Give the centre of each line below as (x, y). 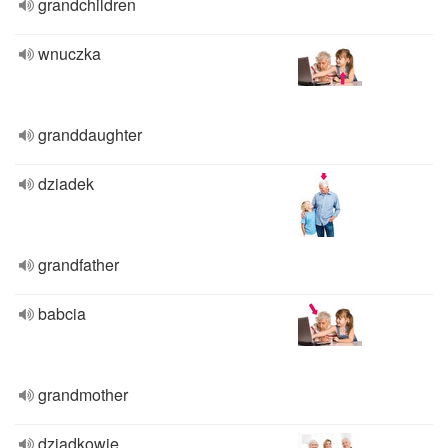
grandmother (83, 394)
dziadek (66, 183)
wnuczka (69, 53)
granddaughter (90, 134)
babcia (62, 313)
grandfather (78, 264)
